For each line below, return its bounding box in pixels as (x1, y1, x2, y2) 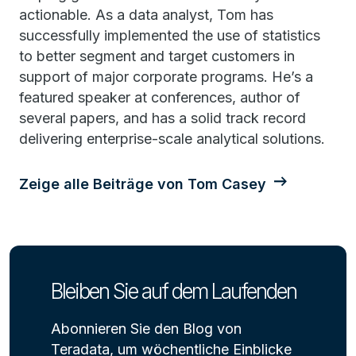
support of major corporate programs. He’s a (19, 68, 313, 85)
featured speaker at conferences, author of (19, 89, 300, 106)
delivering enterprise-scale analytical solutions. (19, 130, 325, 147)
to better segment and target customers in (19, 48, 295, 64)
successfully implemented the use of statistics (19, 27, 320, 44)
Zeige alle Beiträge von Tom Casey (19, 176, 266, 192)
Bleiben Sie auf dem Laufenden (51, 279, 296, 304)
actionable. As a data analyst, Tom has (19, 6, 273, 23)
